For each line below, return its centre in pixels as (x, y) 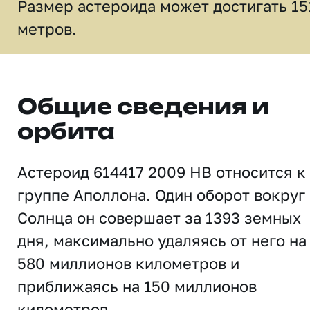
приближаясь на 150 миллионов (137, 286)
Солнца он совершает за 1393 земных (159, 218)
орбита (66, 133)
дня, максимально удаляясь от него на (162, 240)
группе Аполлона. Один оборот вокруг (161, 195)
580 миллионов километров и (128, 263)
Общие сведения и (143, 108)
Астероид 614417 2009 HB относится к (162, 172)
